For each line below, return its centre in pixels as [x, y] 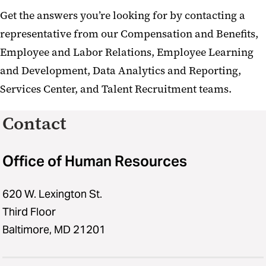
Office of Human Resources [95, 161]
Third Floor [29, 212]
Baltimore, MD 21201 [54, 230]
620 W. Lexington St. [52, 194]
